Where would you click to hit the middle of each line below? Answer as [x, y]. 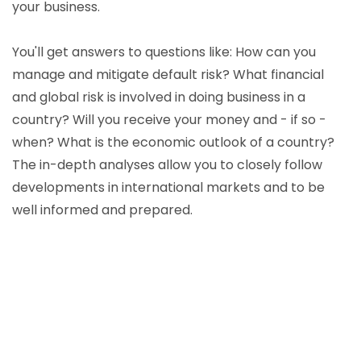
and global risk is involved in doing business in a [159, 97]
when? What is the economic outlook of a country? [173, 142]
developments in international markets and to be [168, 187]
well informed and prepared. [102, 210]
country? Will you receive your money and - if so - [169, 120]
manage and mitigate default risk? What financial [168, 75]
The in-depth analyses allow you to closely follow [167, 165]
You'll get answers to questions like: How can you [164, 52]
